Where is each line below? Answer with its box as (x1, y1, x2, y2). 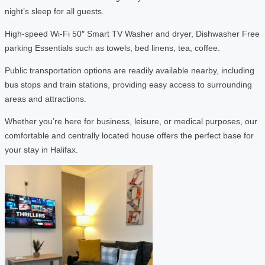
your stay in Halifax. (5, 144, 78, 154)
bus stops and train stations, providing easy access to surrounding (5, 79, 252, 89)
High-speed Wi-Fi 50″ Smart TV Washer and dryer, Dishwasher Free (5, 28, 260, 38)
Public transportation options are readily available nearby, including (5, 65, 254, 75)
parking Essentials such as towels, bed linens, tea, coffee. (5, 43, 220, 53)
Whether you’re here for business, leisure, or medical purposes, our (5, 116, 257, 126)
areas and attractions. (5, 93, 86, 104)
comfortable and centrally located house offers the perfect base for (5, 130, 254, 140)
